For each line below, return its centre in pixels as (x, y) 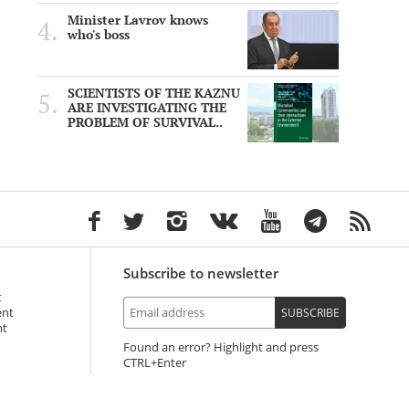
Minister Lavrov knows (138, 21)
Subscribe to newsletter (200, 273)
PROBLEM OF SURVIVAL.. (145, 123)
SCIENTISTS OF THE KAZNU (154, 94)
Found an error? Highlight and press (220, 348)
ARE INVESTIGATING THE (147, 108)
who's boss (99, 35)
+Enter (168, 363)
